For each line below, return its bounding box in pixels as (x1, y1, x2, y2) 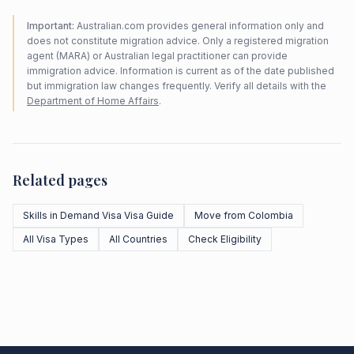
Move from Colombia (194, 209, 293, 221)
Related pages (13, 171, 107, 190)
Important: (27, 20, 74, 32)
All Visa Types (23, 233, 88, 245)
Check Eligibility (188, 233, 262, 245)
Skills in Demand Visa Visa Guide (23, 209, 174, 221)
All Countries (109, 233, 168, 245)
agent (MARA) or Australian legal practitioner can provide (27, 50, 288, 62)
